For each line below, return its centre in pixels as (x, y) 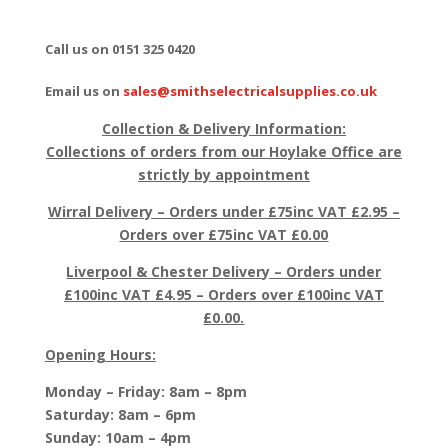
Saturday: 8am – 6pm (120, 414)
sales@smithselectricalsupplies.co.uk (249, 91)
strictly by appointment (223, 174)
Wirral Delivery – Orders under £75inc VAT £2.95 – (223, 211)
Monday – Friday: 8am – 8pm (145, 391)
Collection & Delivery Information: (223, 128)
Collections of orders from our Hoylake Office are (223, 151)
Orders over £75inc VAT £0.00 (224, 234)
